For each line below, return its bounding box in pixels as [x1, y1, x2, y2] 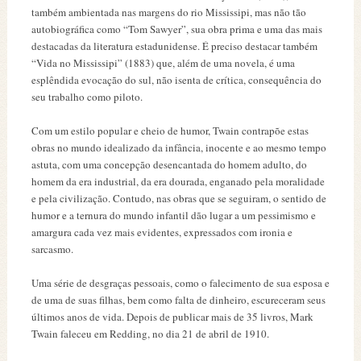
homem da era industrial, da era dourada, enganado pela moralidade [31, 174, 325, 189]
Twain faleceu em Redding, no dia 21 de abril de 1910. [31, 326, 269, 341]
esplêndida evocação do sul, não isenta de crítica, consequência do [31, 73, 322, 87]
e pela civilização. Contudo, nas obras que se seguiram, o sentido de [31, 191, 326, 205]
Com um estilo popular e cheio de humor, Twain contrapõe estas [31, 123, 309, 138]
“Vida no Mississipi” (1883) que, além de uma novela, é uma [31, 56, 295, 70]
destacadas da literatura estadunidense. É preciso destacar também [31, 39, 317, 53]
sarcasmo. [31, 242, 73, 256]
